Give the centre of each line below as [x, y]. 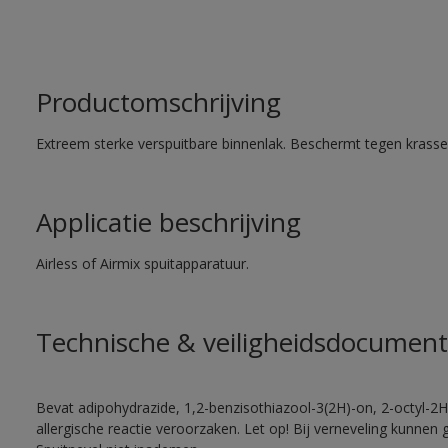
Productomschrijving [158, 102]
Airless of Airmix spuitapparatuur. [142, 263]
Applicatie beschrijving [168, 222]
